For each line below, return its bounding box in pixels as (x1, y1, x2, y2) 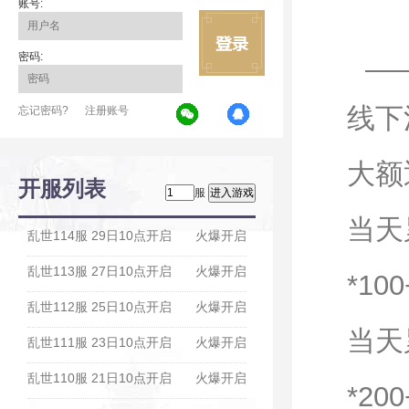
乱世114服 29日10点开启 (27, 228, 172, 243)
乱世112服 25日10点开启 (27, 299, 172, 314)
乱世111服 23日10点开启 (27, 335, 172, 350)
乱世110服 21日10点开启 (27, 371, 172, 385)
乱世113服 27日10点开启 (27, 264, 172, 278)
